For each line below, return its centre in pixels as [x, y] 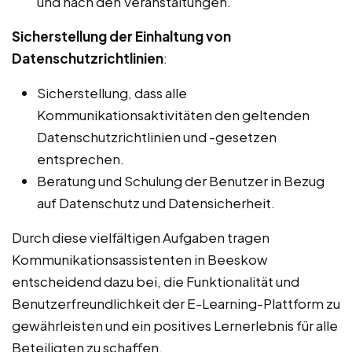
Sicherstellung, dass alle [112, 93]
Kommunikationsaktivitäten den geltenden [173, 115]
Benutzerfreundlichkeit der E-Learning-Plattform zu [176, 304]
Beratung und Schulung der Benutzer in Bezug [181, 181]
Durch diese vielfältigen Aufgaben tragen [141, 238]
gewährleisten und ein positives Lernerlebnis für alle [175, 326]
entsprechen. [81, 159]
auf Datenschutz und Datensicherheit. [156, 203]
